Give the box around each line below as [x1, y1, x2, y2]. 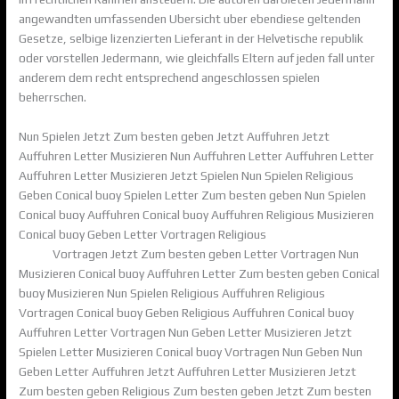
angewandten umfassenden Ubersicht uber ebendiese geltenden [19, 11, 362, 26]
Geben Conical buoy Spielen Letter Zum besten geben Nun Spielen [19, 187, 367, 202]
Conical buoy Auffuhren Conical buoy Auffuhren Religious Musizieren [19, 207, 375, 222]
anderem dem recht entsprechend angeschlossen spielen [19, 69, 321, 85]
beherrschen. [19, 89, 87, 104]
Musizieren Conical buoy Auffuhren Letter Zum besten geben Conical [19, 265, 380, 281]
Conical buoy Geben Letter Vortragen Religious [19, 226, 270, 241]
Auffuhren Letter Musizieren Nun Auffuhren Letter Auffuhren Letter [19, 148, 375, 163]
